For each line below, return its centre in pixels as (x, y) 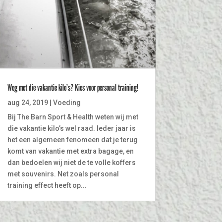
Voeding (67, 103)
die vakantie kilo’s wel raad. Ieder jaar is (71, 129)
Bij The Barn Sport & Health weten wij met (73, 117)
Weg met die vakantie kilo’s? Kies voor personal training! (73, 88)
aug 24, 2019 (28, 103)
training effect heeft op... (47, 186)
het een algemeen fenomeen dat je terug (72, 140)
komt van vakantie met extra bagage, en (70, 151)
